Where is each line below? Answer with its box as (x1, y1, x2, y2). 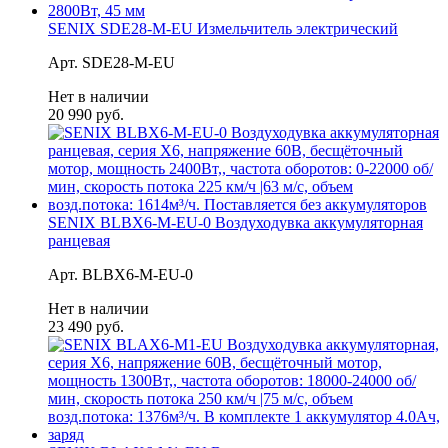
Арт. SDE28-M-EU (48, 53, 175, 71)
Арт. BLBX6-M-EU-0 (48, 265, 193, 283)
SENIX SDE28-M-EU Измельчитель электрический (48, 19, 398, 37)
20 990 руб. (48, 105, 124, 123)
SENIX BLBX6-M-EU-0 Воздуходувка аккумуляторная (48, 213, 423, 231)
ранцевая (48, 231, 110, 249)
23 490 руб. (48, 317, 124, 335)
